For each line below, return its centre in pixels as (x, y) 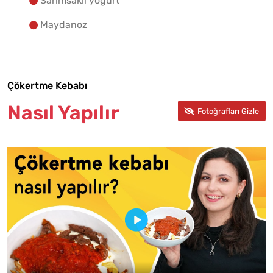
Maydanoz (64, 25)
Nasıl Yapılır (63, 113)
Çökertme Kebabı (47, 86)
